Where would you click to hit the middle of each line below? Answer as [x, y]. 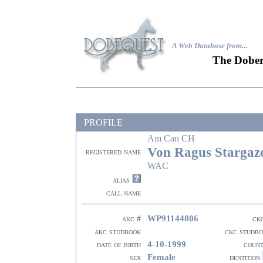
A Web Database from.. [209, 45]
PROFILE [103, 122]
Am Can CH [171, 138]
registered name [113, 152]
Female [161, 257]
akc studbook [118, 232]
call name [124, 193]
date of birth [119, 245]
